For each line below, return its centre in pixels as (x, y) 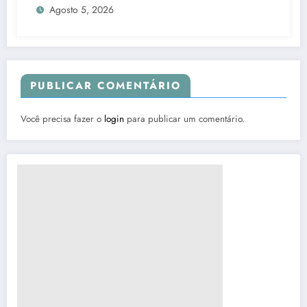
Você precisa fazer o (62, 119)
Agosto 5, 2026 (82, 9)
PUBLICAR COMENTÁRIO (106, 85)
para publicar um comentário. (184, 119)
